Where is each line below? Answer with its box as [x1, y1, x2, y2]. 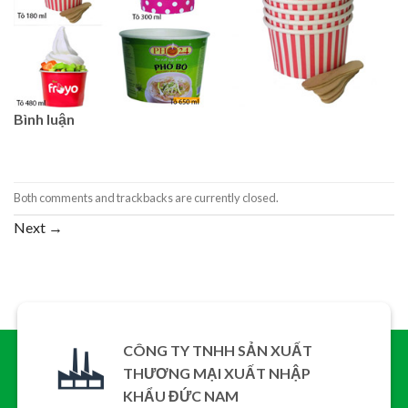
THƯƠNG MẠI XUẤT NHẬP [122, 363, 311, 382]
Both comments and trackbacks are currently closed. [14, 190, 279, 206]
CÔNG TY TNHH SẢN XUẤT [122, 341, 312, 359]
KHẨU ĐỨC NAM [122, 386, 239, 404]
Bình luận [14, 109, 75, 127]
